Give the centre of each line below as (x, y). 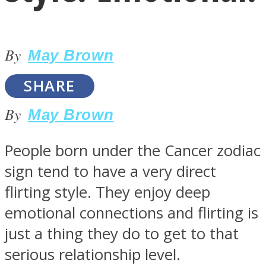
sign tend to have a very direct (110, 171)
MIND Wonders (77, 224)
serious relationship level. (93, 254)
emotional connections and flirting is (132, 213)
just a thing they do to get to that (122, 233)
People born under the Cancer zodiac (133, 150)
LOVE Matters (73, 106)
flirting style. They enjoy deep (107, 192)
